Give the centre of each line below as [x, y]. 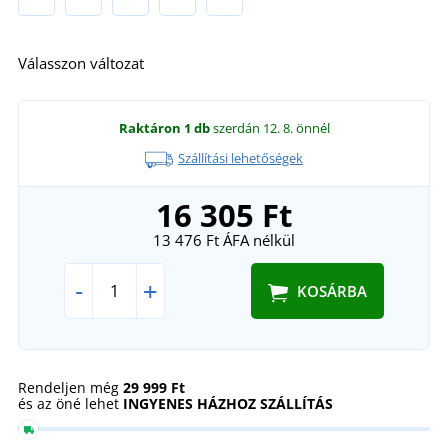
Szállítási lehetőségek [240, 158]
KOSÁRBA [331, 290]
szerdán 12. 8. [254, 128]
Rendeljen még [70, 387]
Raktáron [149, 128]
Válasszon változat [81, 63]
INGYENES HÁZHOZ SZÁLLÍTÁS [228, 403]
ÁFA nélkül [257, 239]
